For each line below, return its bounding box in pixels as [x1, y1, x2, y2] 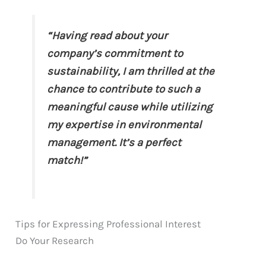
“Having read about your [47, 29, 168, 43]
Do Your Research [15, 235, 94, 247]
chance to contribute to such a [47, 83, 201, 96]
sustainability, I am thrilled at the [47, 65, 215, 78]
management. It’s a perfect [47, 136, 182, 150]
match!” [47, 154, 87, 167]
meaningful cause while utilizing [47, 100, 213, 114]
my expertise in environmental [47, 118, 202, 132]
